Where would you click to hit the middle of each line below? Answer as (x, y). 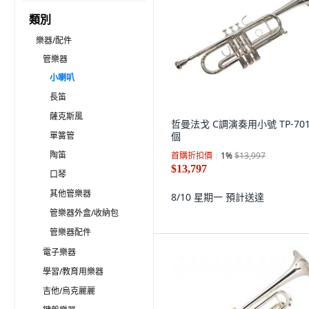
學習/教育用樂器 (73, 271)
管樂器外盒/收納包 (84, 213)
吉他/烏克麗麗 (69, 291)
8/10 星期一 (198, 197)
